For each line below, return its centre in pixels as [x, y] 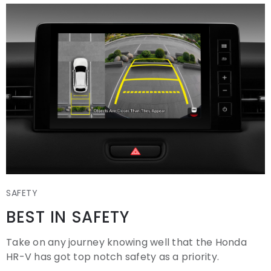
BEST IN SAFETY [68, 217]
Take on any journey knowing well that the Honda [126, 242]
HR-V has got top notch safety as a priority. [113, 256]
